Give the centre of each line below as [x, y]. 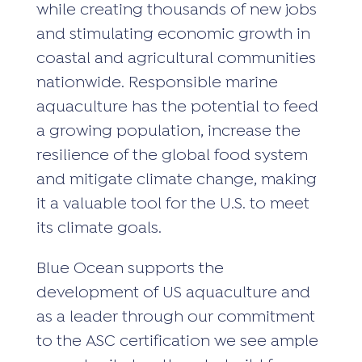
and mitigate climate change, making [176, 180]
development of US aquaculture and [173, 293]
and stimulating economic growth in [173, 35]
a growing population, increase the [168, 132]
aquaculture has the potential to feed [177, 107]
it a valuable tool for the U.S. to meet [173, 204]
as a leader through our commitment [175, 318]
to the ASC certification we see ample [177, 342]
